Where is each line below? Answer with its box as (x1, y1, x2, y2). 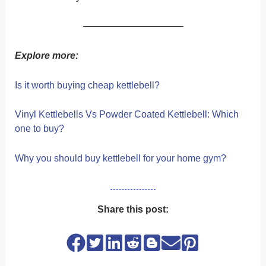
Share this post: (97, 204, 169, 214)
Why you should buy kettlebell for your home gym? (14, 153, 226, 163)
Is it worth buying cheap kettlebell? (14, 80, 160, 90)
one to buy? (14, 123, 64, 134)
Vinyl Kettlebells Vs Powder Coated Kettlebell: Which (14, 109, 239, 120)
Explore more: (14, 50, 78, 61)
